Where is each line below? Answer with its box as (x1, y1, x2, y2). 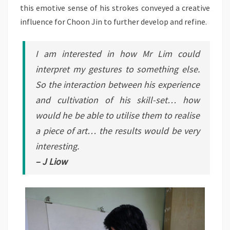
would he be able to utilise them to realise (35, 109, 200, 121)
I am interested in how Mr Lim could (35, 47, 200, 60)
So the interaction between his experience (35, 78, 200, 90)
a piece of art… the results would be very (35, 124, 200, 137)
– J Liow (35, 155, 68, 167)
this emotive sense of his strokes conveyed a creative (20, 2, 210, 13)
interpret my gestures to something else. (35, 63, 200, 75)
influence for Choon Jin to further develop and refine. (20, 16, 207, 27)
